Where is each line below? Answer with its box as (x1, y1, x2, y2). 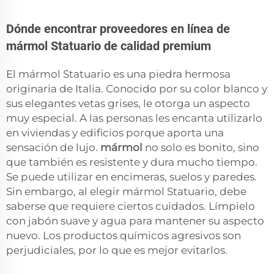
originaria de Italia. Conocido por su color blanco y (6, 83, 267, 95)
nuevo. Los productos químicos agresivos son (6, 229, 241, 242)
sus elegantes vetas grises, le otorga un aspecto (6, 97, 250, 110)
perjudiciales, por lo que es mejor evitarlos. (6, 244, 228, 257)
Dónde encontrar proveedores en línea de (6, 21, 230, 37)
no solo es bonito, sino (145, 141, 259, 154)
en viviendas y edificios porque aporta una (6, 127, 224, 139)
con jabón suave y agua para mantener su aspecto (6, 215, 264, 228)
